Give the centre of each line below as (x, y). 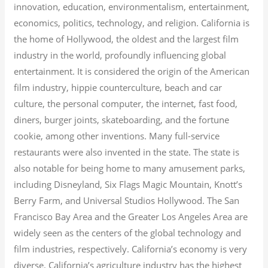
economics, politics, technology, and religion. (106, 22)
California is (224, 22)
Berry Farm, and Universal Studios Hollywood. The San (127, 200)
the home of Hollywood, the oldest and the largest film (127, 39)
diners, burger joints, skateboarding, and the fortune (122, 119)
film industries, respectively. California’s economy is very (131, 249)
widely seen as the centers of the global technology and (128, 232)
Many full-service (183, 135)
